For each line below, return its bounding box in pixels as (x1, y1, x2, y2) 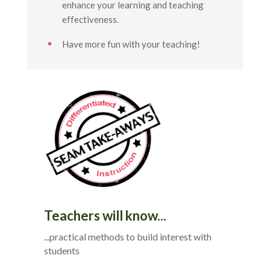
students (43, 244, 80, 256)
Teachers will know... (43, 207, 166, 224)
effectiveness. (61, 14, 119, 25)
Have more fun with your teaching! (61, 38, 200, 49)
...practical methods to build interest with (43, 230, 212, 242)
